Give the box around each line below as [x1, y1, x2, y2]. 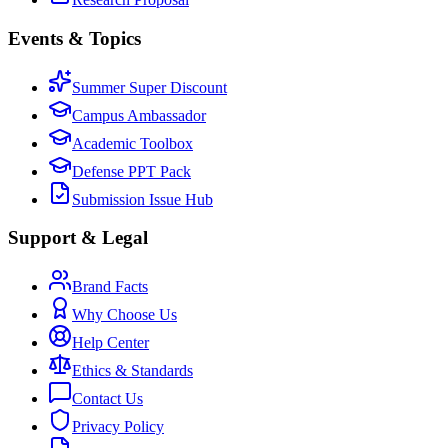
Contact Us [72, 390, 143, 408]
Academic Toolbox [72, 134, 193, 152]
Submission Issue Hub [72, 190, 213, 208]
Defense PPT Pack [72, 162, 191, 180]
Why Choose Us [72, 306, 177, 324]
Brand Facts [72, 278, 148, 296]
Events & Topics [8, 27, 141, 49]
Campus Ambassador [72, 106, 206, 124]
